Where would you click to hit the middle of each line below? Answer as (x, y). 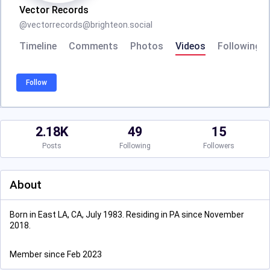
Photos (147, 46)
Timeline (38, 46)
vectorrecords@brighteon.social (90, 25)
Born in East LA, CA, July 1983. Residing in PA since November (127, 215)
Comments (93, 46)
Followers (218, 146)
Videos (190, 46)
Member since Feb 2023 (56, 254)
